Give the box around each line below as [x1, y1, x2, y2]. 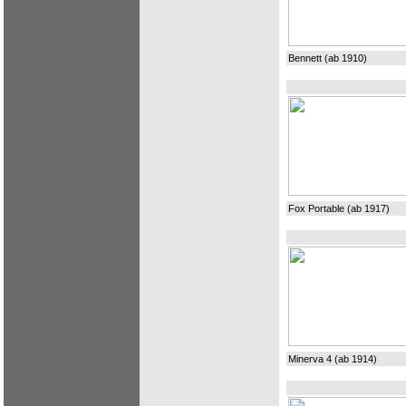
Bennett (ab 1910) [288, 53, 367, 63]
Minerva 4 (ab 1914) [288, 353, 377, 364]
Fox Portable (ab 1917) [288, 203, 390, 214]
